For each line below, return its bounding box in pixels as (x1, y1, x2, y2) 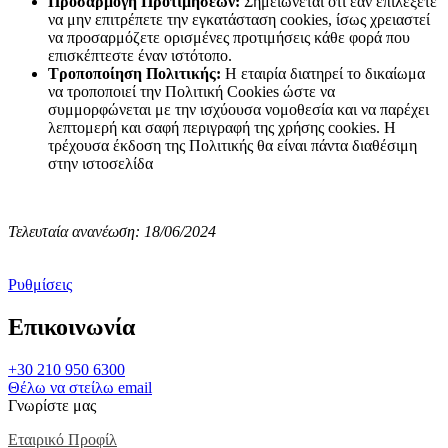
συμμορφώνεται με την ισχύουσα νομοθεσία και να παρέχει (48, 101, 429, 119)
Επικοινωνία (8, 314, 135, 341)
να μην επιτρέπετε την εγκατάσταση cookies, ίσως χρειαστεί (48, 11, 430, 29)
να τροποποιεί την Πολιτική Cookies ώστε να (48, 83, 335, 101)
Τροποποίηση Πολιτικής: (48, 65, 221, 83)
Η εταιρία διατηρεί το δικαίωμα (221, 65, 425, 83)
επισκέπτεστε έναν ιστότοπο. (48, 47, 232, 65)
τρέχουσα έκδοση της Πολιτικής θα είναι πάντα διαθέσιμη (48, 137, 417, 155)
